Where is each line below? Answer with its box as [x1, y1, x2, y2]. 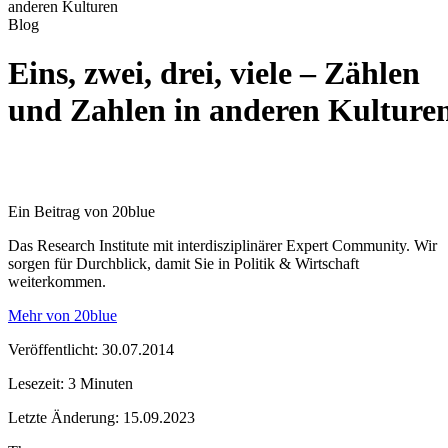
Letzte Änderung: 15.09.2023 [8, 408, 195, 426]
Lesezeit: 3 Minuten [8, 374, 133, 392]
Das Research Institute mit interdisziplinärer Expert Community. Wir [8, 236, 437, 254]
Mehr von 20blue [8, 306, 117, 324]
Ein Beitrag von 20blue [8, 202, 155, 220]
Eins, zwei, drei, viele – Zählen [8, 55, 420, 92]
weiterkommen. [8, 272, 106, 290]
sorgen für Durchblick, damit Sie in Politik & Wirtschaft [8, 254, 359, 272]
